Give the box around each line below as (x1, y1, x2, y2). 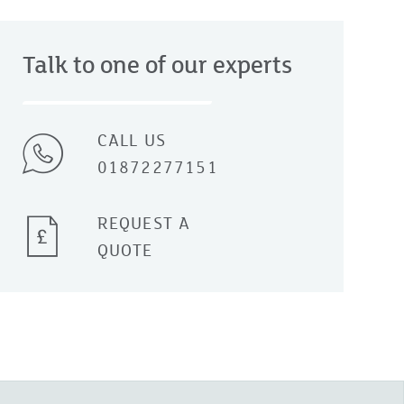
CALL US (96, 128, 167, 151)
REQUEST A (96, 211, 191, 234)
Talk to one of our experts (22, 49, 292, 81)
